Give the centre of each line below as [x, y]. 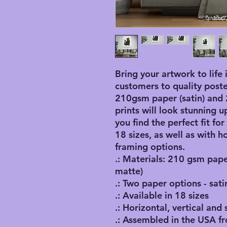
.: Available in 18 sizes [162, 196]
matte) [129, 171]
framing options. [151, 147]
